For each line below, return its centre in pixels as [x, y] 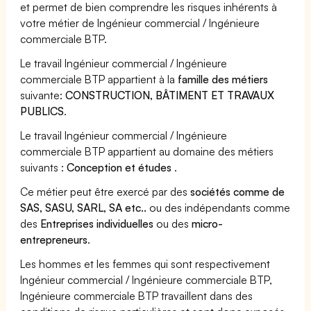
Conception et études [121, 167]
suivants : [44, 167]
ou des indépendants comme [219, 207]
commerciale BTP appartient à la [99, 79]
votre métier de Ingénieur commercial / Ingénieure [140, 23]
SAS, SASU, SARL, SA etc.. [84, 207]
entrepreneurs [54, 239]
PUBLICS [42, 111]
